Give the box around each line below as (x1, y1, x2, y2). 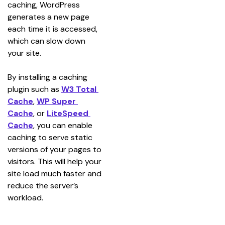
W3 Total (61, 83, 98, 94)
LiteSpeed (47, 107, 90, 119)
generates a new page (8, 11, 91, 22)
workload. (8, 192, 43, 203)
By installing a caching (8, 71, 89, 82)
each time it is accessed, (8, 23, 99, 34)
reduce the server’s (8, 180, 80, 191)
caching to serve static (8, 132, 94, 143)
